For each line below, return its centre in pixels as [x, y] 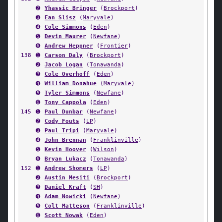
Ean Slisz [60, 17]
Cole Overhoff [67, 74]
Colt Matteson [67, 206]
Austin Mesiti [67, 177]
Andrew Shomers [69, 168]
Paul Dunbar [64, 111]
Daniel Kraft [65, 187]
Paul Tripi [62, 130]
